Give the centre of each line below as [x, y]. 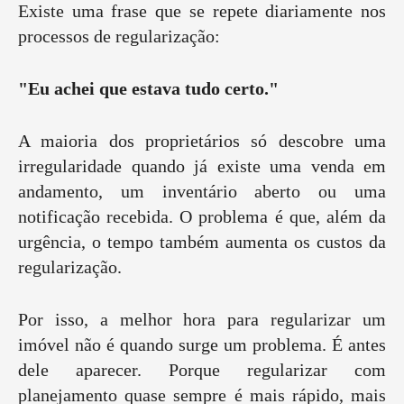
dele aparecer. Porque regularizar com [202, 370]
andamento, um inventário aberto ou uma [202, 192]
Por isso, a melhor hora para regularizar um [202, 320]
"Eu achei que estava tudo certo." [148, 89]
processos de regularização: [119, 37]
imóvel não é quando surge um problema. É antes [202, 345]
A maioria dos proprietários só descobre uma [202, 141]
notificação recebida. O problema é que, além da [202, 217]
